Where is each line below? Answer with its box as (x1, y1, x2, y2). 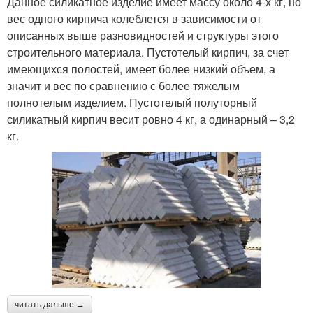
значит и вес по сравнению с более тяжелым (7, 77, 240, 94)
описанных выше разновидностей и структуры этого (7, 27, 279, 43)
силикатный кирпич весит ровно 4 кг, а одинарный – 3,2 (7, 110, 295, 127)
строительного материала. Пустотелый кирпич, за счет (7, 43, 289, 60)
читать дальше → (15, 300, 85, 310)
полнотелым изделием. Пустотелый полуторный (7, 94, 257, 110)
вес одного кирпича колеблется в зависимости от (7, 10, 261, 27)
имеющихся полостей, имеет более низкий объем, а (7, 60, 275, 77)
